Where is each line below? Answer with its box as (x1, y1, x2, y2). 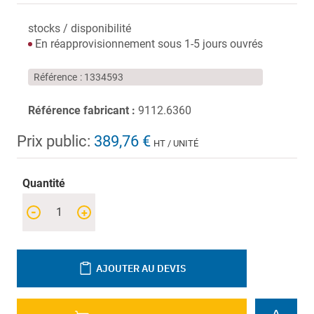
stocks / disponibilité (28, 22, 131, 36)
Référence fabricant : (28, 102, 135, 118)
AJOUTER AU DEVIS (95, 262, 186, 275)
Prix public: (17, 132, 90, 151)
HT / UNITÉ (153, 138, 198, 149)
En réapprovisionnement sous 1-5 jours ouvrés (32, 37, 263, 51)
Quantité (22, 175, 65, 191)
